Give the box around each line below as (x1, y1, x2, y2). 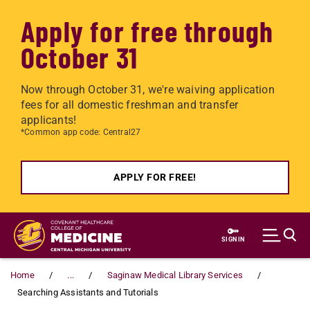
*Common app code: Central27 (21, 127, 141, 137)
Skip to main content (21, 215, 125, 228)
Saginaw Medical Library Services (107, 270, 244, 280)
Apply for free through (21, 13, 274, 48)
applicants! (21, 113, 77, 127)
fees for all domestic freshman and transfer (21, 98, 239, 111)
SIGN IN (221, 235, 245, 243)
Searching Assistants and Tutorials (17, 287, 158, 298)
